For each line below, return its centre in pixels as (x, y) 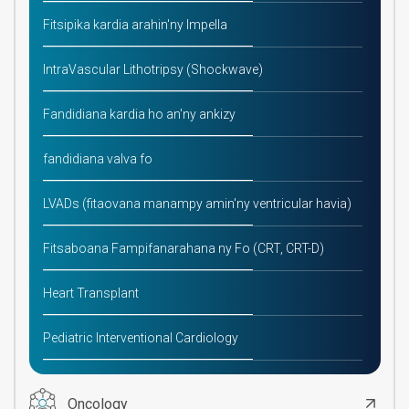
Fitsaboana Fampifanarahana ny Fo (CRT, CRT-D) (183, 249)
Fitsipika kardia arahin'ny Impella (135, 25)
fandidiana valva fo (97, 159)
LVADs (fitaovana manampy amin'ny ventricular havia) (197, 204)
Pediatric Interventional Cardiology (140, 338)
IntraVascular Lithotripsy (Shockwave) (152, 70)
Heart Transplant (90, 294)
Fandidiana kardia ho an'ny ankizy (139, 115)
